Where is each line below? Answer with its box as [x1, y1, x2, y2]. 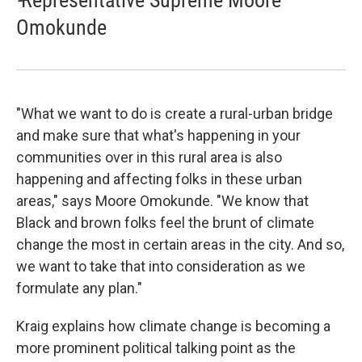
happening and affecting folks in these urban [16, 170, 302, 187]
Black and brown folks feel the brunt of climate [16, 213, 314, 231]
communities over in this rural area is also [16, 148, 282, 166]
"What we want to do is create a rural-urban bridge [16, 104, 333, 122]
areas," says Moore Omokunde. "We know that [16, 192, 309, 209]
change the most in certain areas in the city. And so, [16, 235, 344, 253]
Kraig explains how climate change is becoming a [16, 317, 330, 335]
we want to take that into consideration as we [16, 257, 305, 275]
